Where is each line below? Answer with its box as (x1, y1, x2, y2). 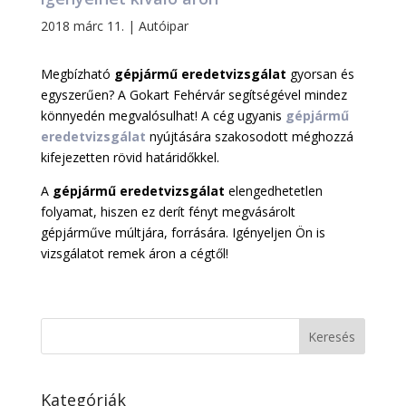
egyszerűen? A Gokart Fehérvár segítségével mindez (40, 86, 347, 104)
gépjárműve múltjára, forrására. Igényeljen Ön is (40, 224, 325, 242)
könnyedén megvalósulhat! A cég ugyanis (40, 107, 285, 125)
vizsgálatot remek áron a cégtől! (40, 245, 228, 263)
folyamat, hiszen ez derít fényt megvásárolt (40, 203, 295, 221)
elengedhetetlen (224, 182, 323, 200)
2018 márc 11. (40, 17, 124, 35)
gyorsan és (285, 65, 354, 83)
